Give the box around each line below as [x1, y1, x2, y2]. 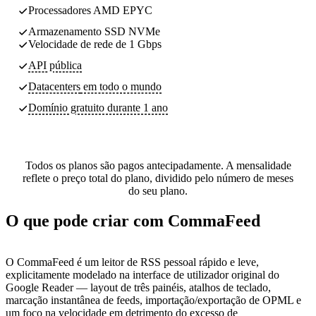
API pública [28, 59, 82, 71]
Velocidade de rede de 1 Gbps [28, 37, 162, 50]
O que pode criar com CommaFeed [6, 211, 260, 230]
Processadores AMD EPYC [28, 4, 152, 16]
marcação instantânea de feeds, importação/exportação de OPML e [6, 293, 301, 306]
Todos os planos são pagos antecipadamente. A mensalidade [25, 159, 291, 171]
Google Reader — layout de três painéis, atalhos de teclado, [6, 281, 271, 293]
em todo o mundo [80, 80, 162, 92]
